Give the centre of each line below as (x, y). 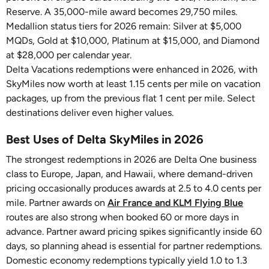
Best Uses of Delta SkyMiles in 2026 (105, 139)
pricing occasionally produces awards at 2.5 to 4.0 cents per (134, 188)
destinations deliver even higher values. (90, 113)
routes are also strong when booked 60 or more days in (122, 217)
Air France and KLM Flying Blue (175, 203)
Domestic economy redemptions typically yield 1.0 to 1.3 (127, 260)
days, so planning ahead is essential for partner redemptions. (134, 246)
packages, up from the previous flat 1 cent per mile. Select (131, 98)
